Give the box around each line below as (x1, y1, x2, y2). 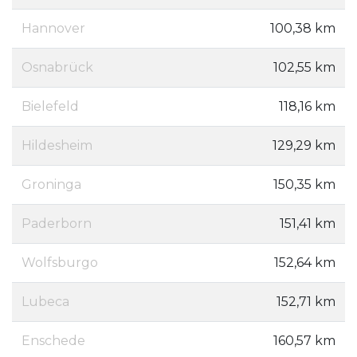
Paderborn (22, 216, 92, 232)
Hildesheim (22, 138, 92, 154)
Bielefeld (22, 99, 79, 115)
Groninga (22, 177, 81, 193)
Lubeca (22, 294, 69, 310)
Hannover (22, 21, 85, 37)
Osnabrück (22, 60, 93, 76)
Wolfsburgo (22, 255, 98, 271)
